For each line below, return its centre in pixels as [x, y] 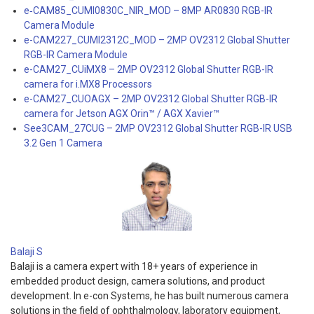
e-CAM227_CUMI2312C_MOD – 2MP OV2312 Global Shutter [157, 40]
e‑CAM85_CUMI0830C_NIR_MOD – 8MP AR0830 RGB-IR [148, 10]
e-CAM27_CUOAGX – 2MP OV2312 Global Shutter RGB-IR [151, 98]
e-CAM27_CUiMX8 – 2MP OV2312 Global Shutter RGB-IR [149, 69]
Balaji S [27, 251]
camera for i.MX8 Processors [88, 84]
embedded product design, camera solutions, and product [138, 281]
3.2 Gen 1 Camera [63, 143]
